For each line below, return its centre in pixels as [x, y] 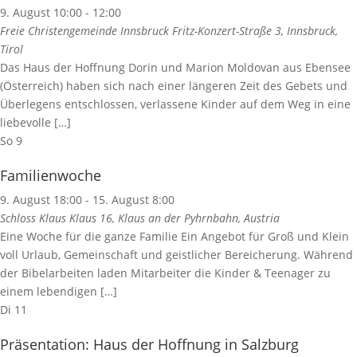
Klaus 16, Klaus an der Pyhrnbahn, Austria [175, 218]
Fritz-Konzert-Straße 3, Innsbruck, [255, 31]
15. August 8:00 [133, 200]
